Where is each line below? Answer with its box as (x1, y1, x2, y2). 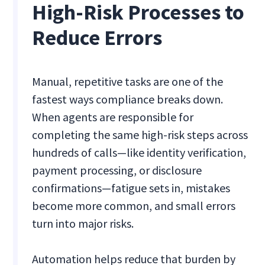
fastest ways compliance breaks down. (32, 92, 224, 107)
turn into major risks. (32, 216, 134, 231)
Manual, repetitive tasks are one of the (32, 74, 224, 89)
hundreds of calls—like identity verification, (32, 145, 247, 160)
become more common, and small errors (32, 198, 236, 214)
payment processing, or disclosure (32, 163, 202, 178)
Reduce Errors (32, 24, 163, 51)
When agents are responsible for (32, 109, 194, 125)
